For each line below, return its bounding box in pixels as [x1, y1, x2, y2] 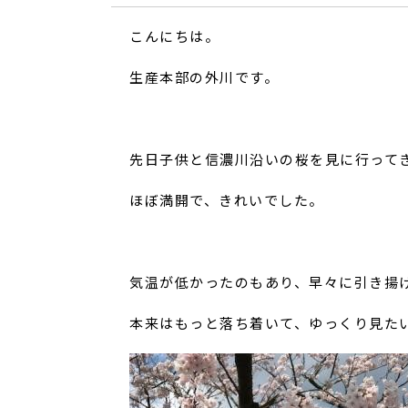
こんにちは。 [129, 27, 219, 46]
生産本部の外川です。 [129, 68, 279, 87]
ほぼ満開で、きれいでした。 [129, 191, 324, 209]
